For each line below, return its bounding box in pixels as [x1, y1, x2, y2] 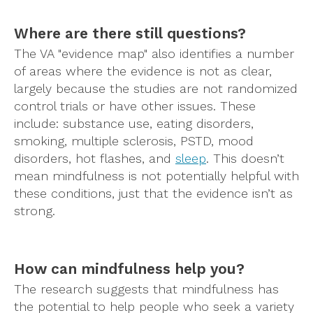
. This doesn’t [206, 150, 284, 166]
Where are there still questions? [14, 24, 246, 42]
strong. [14, 203, 55, 218]
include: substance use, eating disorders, [14, 115, 254, 131]
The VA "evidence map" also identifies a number [14, 45, 294, 61]
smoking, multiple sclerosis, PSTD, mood [14, 133, 254, 148]
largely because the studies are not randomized [14, 80, 298, 96]
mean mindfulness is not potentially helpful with [14, 168, 299, 183]
